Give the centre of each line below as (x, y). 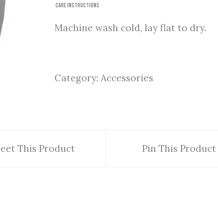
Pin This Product (179, 148)
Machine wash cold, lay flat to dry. (130, 27)
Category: (78, 78)
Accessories (127, 78)
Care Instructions (77, 5)
